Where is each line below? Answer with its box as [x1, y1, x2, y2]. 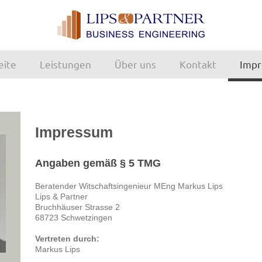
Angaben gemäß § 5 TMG [35, 157, 161, 170]
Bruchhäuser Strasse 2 [35, 202, 120, 212]
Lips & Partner [35, 192, 88, 202]
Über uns [115, 57, 156, 70]
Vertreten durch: [35, 234, 99, 244]
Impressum [35, 123, 113, 142]
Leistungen [40, 57, 91, 70]
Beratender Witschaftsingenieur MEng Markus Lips [35, 181, 223, 191]
